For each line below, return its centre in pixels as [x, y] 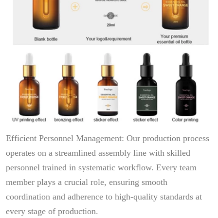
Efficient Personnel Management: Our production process [108, 138]
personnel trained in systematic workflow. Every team [101, 167]
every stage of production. [52, 211]
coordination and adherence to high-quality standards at [104, 197]
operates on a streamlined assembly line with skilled [98, 153]
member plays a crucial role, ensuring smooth [87, 182]
